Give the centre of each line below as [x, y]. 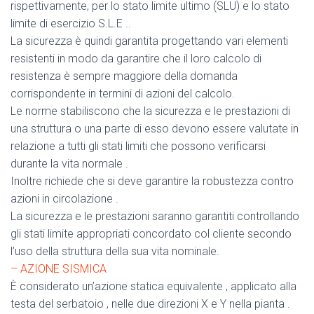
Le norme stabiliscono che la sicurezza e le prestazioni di [150, 111]
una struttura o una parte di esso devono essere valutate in [155, 129]
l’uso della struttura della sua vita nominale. [115, 251]
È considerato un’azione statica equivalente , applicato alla [153, 286]
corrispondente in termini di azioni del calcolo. [123, 94]
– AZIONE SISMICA [59, 269]
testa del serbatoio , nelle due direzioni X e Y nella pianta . [150, 304]
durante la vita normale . [69, 164]
